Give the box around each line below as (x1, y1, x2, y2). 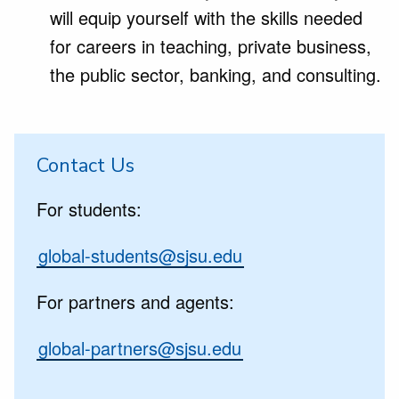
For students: (37, 196, 142, 222)
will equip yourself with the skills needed (50, 4, 362, 30)
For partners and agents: (37, 289, 234, 314)
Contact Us (37, 152, 134, 179)
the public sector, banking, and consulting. (50, 61, 381, 87)
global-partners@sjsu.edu (38, 335, 241, 361)
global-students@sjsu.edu (38, 242, 242, 268)
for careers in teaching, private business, (50, 33, 371, 59)
